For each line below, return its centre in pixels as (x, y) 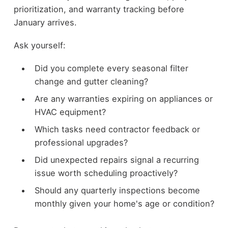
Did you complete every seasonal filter (111, 68)
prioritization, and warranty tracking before (99, 9)
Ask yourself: (39, 46)
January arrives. (45, 23)
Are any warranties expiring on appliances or (123, 98)
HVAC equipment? (70, 112)
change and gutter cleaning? (91, 81)
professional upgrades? (81, 142)
